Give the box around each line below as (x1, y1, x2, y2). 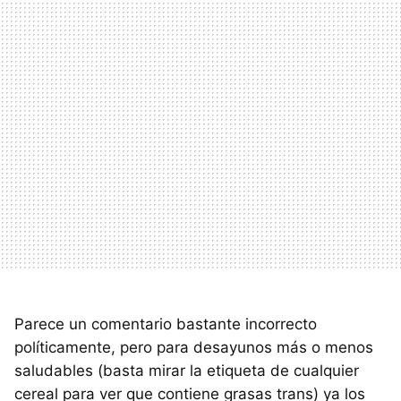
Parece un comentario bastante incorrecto (14, 315, 317, 334)
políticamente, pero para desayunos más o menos (14, 338, 373, 357)
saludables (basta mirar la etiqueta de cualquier (14, 362, 359, 380)
